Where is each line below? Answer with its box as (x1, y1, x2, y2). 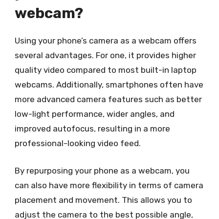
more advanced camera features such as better (15, 94, 202, 104)
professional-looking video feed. (15, 138, 141, 148)
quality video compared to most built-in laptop (15, 65, 197, 75)
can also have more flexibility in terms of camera (15, 180, 203, 190)
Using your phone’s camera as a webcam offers (15, 36, 197, 45)
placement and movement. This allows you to (15, 195, 192, 205)
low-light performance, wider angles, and (15, 109, 175, 119)
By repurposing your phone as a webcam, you (15, 165, 190, 175)
